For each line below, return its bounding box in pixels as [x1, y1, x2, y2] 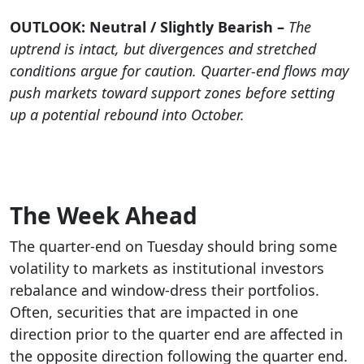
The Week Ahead [10, 200, 197, 232]
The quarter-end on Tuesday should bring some [10, 236, 337, 257]
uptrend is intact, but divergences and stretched [10, 38, 316, 58]
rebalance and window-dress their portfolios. [10, 280, 319, 301]
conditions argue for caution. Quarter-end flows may [10, 60, 349, 80]
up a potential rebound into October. [10, 104, 245, 124]
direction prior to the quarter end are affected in [10, 324, 343, 344]
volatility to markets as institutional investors [10, 258, 324, 279]
